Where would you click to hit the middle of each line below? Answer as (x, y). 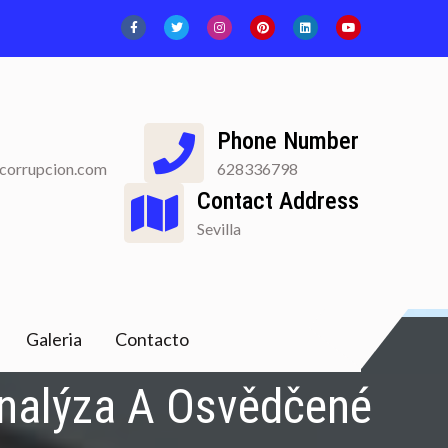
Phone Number (288, 140)
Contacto (152, 339)
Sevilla (219, 228)
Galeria (54, 339)
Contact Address (278, 200)
